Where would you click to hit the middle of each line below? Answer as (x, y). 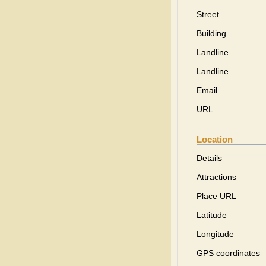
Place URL (216, 196)
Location (215, 139)
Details (209, 158)
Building (211, 33)
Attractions (216, 177)
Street (208, 14)
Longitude (215, 234)
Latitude (212, 215)
